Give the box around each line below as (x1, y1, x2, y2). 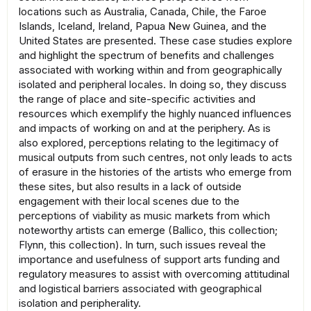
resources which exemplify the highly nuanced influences (19, 107, 292, 121)
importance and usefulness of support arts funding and (19, 253, 280, 267)
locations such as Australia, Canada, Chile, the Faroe (19, 5, 267, 19)
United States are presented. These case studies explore (19, 34, 292, 48)
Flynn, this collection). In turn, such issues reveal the (19, 238, 266, 252)
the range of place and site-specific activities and (19, 92, 255, 106)
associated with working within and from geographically (19, 63, 282, 77)
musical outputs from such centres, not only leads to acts (19, 151, 292, 165)
